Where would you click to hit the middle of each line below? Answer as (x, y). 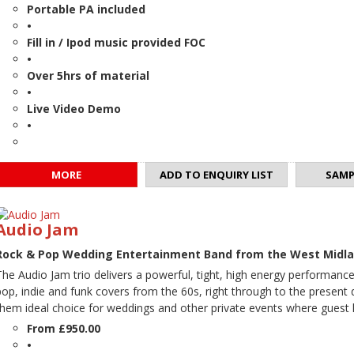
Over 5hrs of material (88, 76)
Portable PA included (86, 9)
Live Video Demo (74, 109)
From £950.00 (64, 329)
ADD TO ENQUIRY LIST (217, 175)
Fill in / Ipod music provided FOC (116, 43)
